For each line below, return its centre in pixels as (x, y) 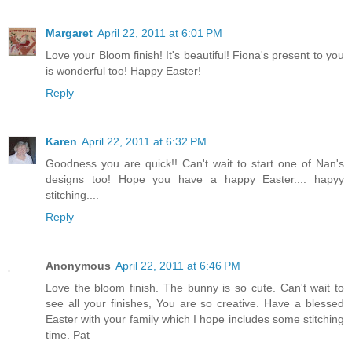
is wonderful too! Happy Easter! (123, 71)
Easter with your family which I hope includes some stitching (195, 319)
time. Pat (68, 335)
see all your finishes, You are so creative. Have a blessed (195, 303)
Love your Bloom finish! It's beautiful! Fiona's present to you (195, 55)
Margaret (69, 33)
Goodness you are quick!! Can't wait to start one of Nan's (195, 164)
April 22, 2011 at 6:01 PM (160, 33)
